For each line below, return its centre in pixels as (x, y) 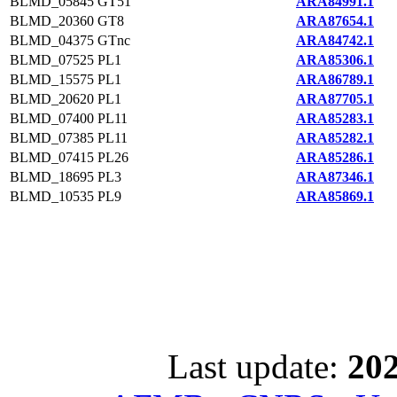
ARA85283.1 (335, 118)
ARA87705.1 (335, 99)
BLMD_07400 (52, 118)
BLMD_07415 (52, 157)
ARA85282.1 (335, 138)
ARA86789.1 (335, 79)
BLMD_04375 (52, 40)
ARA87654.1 (335, 21)
